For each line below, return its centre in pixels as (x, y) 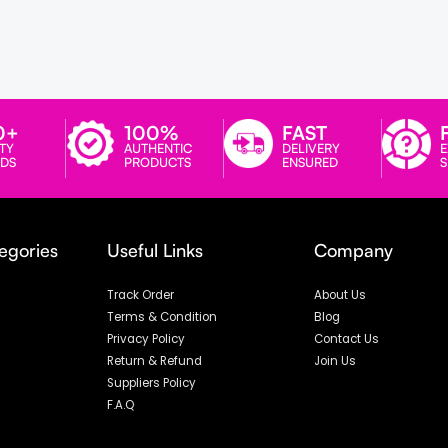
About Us (339, 294)
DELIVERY (311, 148)
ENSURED (310, 162)
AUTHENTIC (159, 148)
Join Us (334, 360)
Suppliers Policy (152, 382)
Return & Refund (155, 360)
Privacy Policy (146, 338)
